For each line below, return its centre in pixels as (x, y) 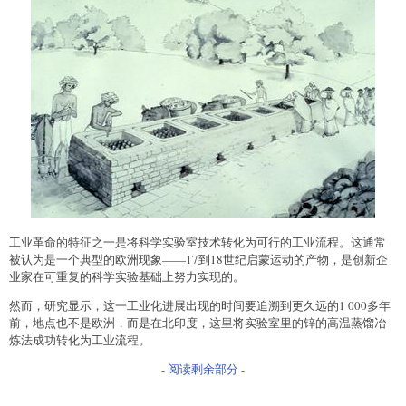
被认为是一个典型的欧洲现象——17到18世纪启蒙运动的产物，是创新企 (198, 259)
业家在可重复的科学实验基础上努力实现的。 (127, 276)
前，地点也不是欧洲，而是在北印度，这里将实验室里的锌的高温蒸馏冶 (198, 322)
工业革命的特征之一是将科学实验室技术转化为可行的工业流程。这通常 (198, 242)
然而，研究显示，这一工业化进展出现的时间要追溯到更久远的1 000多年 (200, 305)
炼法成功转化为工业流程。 (80, 339)
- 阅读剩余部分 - (203, 368)
